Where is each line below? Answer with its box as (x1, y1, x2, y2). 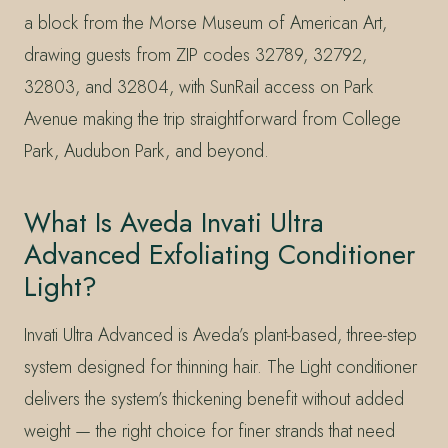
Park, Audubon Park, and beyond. (24, 137, 269, 164)
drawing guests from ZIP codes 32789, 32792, (24, 41, 367, 68)
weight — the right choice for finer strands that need (24, 417, 395, 444)
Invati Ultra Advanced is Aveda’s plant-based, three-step (24, 321, 417, 348)
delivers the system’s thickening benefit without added (24, 385, 404, 412)
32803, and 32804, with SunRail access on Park (24, 73, 373, 100)
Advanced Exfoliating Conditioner (24, 234, 415, 274)
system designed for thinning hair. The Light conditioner (24, 353, 417, 380)
